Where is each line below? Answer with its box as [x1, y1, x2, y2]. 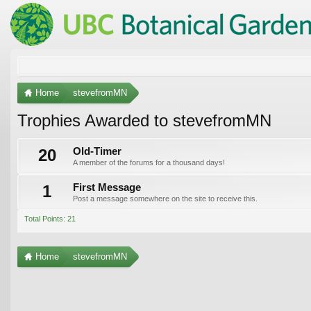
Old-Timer [73, 145, 121, 157]
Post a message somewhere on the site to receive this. [73, 194, 258, 203]
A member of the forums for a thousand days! [73, 158, 225, 167]
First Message [73, 181, 141, 193]
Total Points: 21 [24, 214, 76, 223]
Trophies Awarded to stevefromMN [17, 110, 271, 130]
